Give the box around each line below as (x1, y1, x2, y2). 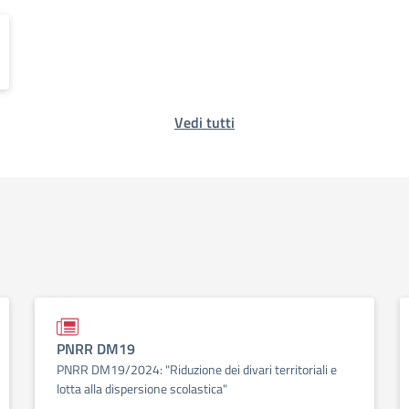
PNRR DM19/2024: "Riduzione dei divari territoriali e (57, 360, 337, 379)
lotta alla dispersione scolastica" (57, 379, 227, 398)
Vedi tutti (174, 111, 235, 133)
